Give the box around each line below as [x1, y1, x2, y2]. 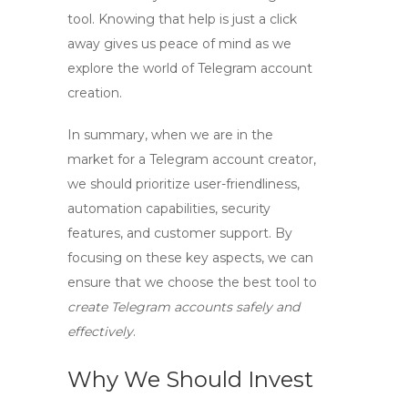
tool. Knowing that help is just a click [67, 11, 297, 27]
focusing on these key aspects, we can [67, 250, 313, 266]
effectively [67, 323, 133, 340]
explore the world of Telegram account [67, 60, 312, 76]
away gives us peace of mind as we [67, 36, 291, 52]
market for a [67, 151, 149, 168]
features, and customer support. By [67, 225, 292, 241]
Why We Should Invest [67, 366, 313, 393]
